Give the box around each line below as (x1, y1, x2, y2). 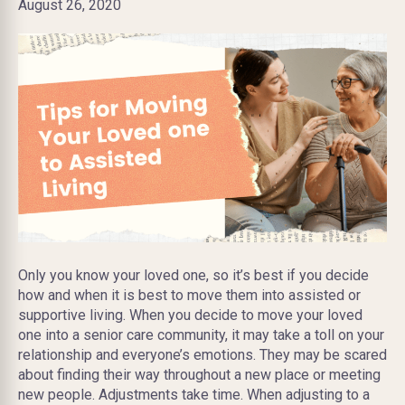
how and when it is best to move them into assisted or (18, 287, 361, 305)
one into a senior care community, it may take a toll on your (18, 326, 384, 344)
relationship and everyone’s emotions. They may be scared (18, 346, 387, 364)
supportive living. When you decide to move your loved (18, 306, 363, 325)
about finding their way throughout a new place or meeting (18, 366, 381, 384)
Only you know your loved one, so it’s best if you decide (18, 267, 369, 285)
